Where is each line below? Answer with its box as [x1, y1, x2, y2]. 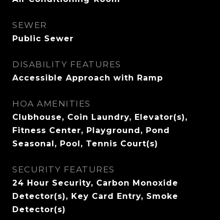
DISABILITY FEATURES [12, 59, 121, 69]
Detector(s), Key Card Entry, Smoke [12, 192, 178, 201]
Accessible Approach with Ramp [12, 73, 163, 82]
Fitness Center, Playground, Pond [12, 126, 170, 135]
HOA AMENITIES [12, 99, 91, 109]
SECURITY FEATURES [12, 165, 115, 174]
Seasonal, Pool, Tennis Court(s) [12, 139, 158, 148]
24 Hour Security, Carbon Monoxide [12, 178, 178, 188]
